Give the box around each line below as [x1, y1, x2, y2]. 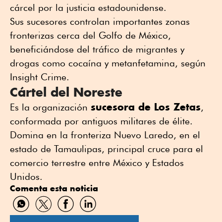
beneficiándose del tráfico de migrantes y [10, 44, 184, 55]
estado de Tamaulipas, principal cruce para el [10, 143, 203, 155]
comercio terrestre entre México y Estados [10, 157, 184, 168]
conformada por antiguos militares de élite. [10, 115, 193, 127]
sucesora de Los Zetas [91, 101, 201, 113]
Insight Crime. [10, 71, 69, 83]
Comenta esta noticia [10, 183, 98, 194]
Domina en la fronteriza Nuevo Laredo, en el [10, 129, 200, 141]
